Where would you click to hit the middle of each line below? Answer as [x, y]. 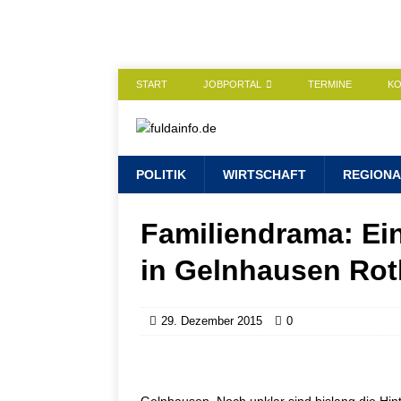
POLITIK [161, 175]
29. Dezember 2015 [212, 321]
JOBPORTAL [232, 84]
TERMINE [330, 84]
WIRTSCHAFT [264, 175]
